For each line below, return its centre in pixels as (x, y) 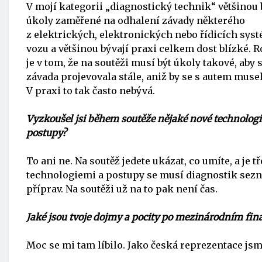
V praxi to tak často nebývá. (91, 91)
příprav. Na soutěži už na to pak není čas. (122, 189)
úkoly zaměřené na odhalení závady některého (136, 20)
